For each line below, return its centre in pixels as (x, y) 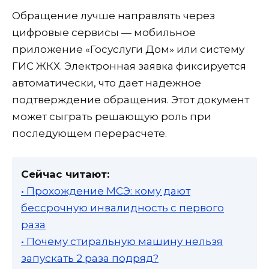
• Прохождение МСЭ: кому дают (106, 191)
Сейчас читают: (65, 174)
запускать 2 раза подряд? (90, 258)
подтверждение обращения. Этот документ (131, 99)
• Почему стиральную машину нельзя (122, 241)
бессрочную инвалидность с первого (122, 207)
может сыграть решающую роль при (112, 116)
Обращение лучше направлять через (113, 15)
